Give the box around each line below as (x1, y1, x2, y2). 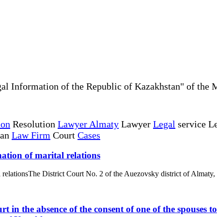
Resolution (10, 118, 58, 129)
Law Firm (12, 129, 50, 140)
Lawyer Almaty (58, 118, 119, 129)
